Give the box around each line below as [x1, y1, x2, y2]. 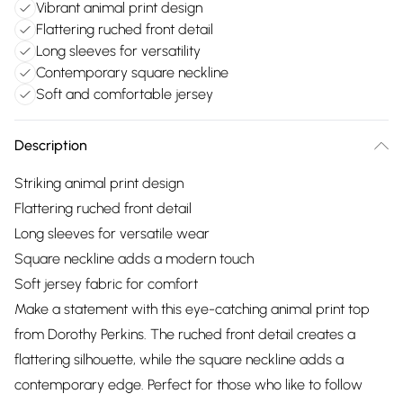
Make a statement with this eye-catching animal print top [14, 300, 370, 318]
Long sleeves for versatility [36, 42, 201, 59]
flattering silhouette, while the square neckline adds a [14, 351, 344, 368]
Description [14, 137, 87, 154]
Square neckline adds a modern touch [14, 250, 254, 267]
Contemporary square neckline [36, 64, 228, 81]
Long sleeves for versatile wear [14, 225, 210, 242]
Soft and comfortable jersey [36, 85, 213, 103]
